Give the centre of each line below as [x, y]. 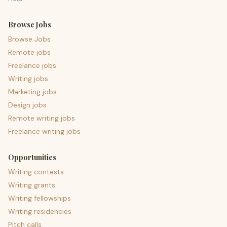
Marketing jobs [32, 92]
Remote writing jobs [42, 118]
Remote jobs [29, 52]
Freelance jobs [32, 65]
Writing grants [32, 185]
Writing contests [36, 172]
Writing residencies [40, 211]
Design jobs [27, 105]
